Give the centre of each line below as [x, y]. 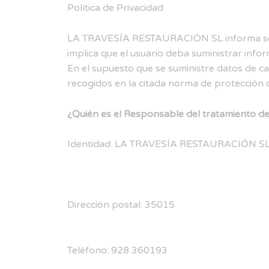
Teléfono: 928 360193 [117, 250]
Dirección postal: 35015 [121, 205]
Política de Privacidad [115, 8]
